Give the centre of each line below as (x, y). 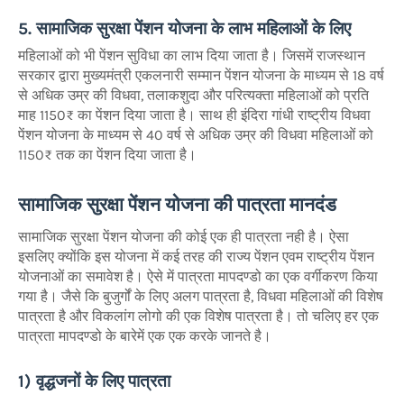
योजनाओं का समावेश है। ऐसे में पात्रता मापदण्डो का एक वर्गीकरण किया (198, 277)
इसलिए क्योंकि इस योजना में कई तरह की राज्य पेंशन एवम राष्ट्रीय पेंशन (196, 257)
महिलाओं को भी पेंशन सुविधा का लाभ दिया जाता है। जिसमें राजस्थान (192, 56)
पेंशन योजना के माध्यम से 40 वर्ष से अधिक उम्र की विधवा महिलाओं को (196, 135)
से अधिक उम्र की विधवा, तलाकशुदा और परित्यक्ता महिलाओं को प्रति (193, 96)
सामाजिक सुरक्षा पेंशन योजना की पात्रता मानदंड (177, 205)
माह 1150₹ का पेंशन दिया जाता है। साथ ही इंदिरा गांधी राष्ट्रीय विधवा (194, 115)
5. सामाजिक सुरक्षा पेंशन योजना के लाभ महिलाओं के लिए (184, 28)
